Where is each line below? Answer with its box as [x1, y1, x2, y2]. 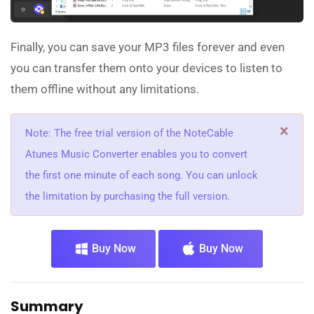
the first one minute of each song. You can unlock [25, 168, 258, 182]
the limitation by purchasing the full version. [25, 189, 230, 203]
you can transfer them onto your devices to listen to [11, 60, 282, 75]
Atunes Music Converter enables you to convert [25, 147, 247, 161]
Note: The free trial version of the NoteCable [25, 126, 233, 139]
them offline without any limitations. [11, 81, 199, 96]
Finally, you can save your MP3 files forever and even [11, 39, 285, 54]
